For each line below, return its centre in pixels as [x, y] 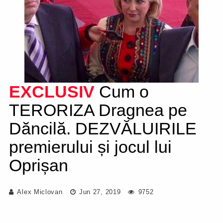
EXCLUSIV [52, 92]
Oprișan [39, 165]
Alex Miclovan [40, 192]
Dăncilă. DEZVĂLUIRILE [103, 128]
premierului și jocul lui [90, 147]
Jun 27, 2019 [99, 192]
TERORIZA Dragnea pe [98, 110]
